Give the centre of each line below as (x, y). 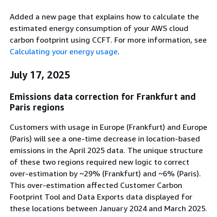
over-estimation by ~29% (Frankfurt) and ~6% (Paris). (105, 174)
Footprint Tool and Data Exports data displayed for (101, 197)
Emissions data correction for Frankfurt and (103, 97)
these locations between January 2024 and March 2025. (108, 209)
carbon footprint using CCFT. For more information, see (108, 39)
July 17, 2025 (40, 75)
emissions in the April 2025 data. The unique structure (106, 150)
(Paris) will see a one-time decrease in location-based (105, 139)
